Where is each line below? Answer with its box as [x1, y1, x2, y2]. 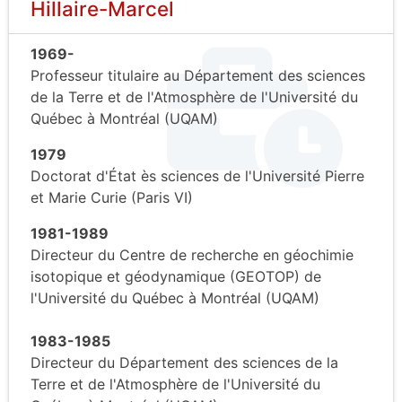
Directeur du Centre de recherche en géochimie [31, 245, 354, 264]
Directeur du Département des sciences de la [31, 353, 338, 371]
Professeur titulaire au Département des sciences [31, 66, 365, 84]
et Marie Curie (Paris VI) [31, 188, 193, 206]
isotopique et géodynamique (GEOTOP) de [31, 267, 321, 285]
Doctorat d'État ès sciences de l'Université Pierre [31, 166, 364, 185]
